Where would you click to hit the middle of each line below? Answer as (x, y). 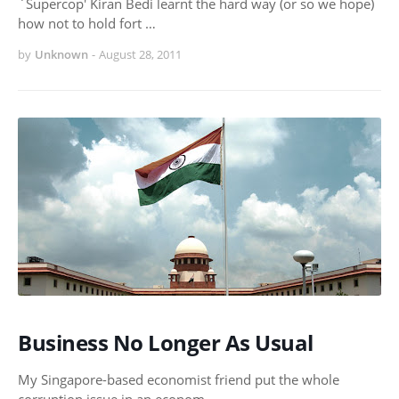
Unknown (61, 55)
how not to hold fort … (87, 24)
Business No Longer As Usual (166, 343)
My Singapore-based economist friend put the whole (179, 380)
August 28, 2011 (140, 55)
